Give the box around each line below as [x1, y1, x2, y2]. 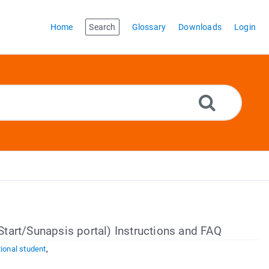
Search [89, 22, 116, 32]
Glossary [131, 22, 166, 32]
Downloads [178, 22, 222, 32]
